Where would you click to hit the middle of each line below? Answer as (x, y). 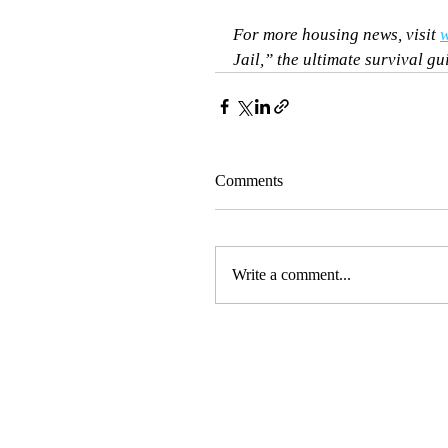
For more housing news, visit (336, 34)
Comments (249, 180)
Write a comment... (291, 274)
